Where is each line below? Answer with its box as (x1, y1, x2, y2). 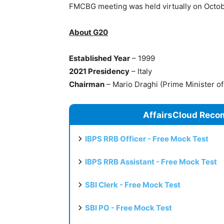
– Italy (129, 66, 152, 76)
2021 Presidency (69, 66, 129, 76)
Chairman (69, 79, 104, 89)
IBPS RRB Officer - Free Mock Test (85, 133, 208, 143)
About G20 (69, 27, 108, 37)
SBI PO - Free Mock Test (85, 202, 172, 212)
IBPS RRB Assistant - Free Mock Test (85, 156, 217, 166)
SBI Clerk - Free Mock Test (85, 179, 180, 189)
